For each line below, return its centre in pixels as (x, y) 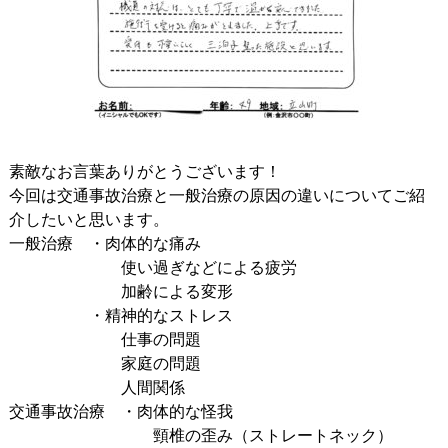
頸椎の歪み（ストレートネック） (200, 435)
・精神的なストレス (120, 315)
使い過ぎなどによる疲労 (152, 267)
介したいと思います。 (88, 219)
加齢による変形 (120, 291)
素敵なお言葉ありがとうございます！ (144, 171)
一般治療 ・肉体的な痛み (104, 243)
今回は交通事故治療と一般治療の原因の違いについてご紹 (216, 195)
